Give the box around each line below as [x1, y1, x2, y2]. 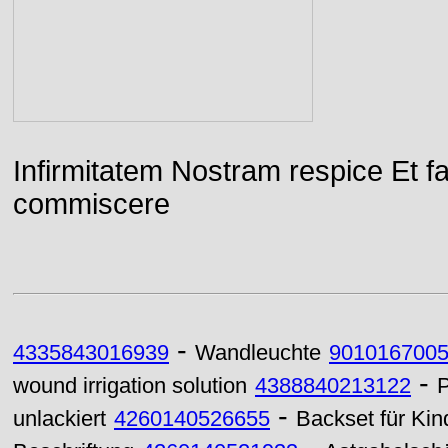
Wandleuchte [195, 341, 321, 365]
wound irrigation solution [13, 374, 247, 398]
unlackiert [13, 407, 106, 431]
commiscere [13, 188, 170, 220]
